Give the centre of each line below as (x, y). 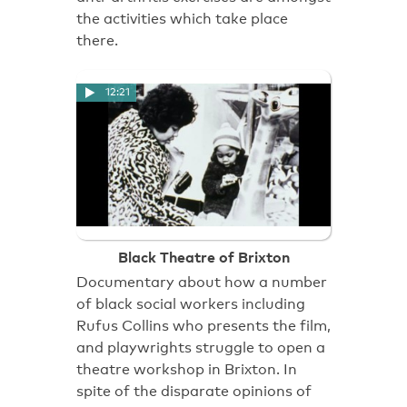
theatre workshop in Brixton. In (187, 370)
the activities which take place (182, 18)
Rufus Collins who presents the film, (203, 326)
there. (97, 40)
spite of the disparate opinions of (194, 392)
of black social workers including (191, 304)
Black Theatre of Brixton (203, 257)
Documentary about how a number (202, 283)
